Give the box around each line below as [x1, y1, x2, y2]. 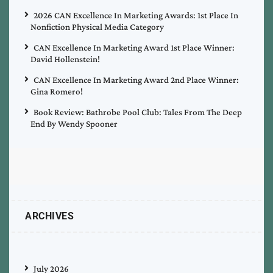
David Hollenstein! [30, 54, 100, 65]
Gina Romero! [30, 87, 83, 97]
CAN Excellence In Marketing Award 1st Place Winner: [34, 43, 235, 53]
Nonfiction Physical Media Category [30, 22, 164, 32]
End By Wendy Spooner [30, 119, 118, 129]
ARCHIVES [25, 210, 74, 222]
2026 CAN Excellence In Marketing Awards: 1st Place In [34, 10, 238, 21]
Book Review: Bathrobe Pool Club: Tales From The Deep [34, 107, 242, 118]
